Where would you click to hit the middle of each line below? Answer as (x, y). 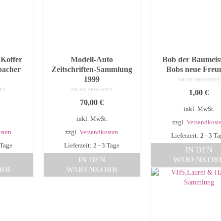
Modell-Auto (92, 60)
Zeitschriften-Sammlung (92, 70)
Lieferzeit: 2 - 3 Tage (92, 146)
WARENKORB (92, 170)
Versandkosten (99, 132)
